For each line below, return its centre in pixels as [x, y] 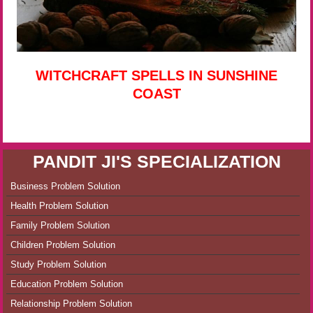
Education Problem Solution [66, 284]
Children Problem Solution [63, 245]
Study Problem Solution [58, 265]
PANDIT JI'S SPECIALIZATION [156, 162]
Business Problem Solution [65, 187]
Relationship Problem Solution [71, 304]
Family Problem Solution [60, 226]
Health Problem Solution [59, 206]
